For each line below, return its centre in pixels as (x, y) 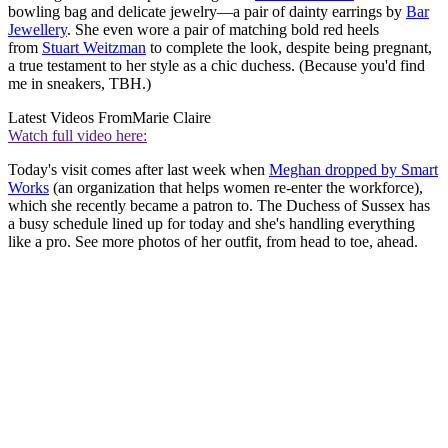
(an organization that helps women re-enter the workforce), (236, 187)
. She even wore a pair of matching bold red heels (223, 29)
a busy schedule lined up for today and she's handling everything (211, 223)
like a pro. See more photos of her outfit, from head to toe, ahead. (213, 241)
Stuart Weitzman (94, 47)
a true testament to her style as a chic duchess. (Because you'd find (216, 65)
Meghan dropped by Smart (353, 169)
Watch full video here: (77, 135)
